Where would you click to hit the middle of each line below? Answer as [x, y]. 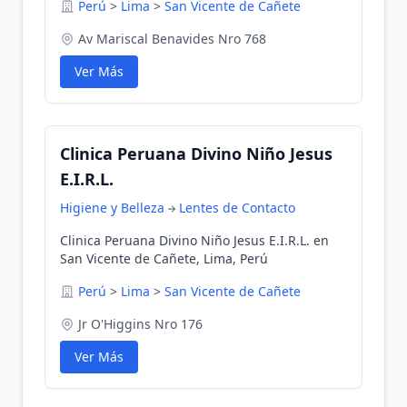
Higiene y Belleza [112, 208]
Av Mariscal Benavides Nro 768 [172, 39]
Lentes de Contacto [237, 208]
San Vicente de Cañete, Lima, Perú [164, 258]
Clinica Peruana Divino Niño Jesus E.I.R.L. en [194, 240]
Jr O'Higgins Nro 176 [140, 324]
